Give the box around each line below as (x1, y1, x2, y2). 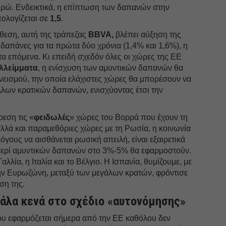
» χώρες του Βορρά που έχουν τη (70, 112, 188, 122)
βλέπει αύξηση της (114, 30, 182, 39)
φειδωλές (34, 112, 70, 122)
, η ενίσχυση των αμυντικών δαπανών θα (38, 63, 184, 72)
